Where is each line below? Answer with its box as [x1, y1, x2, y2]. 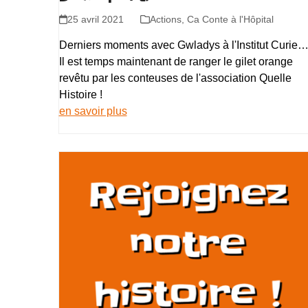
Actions [149, 14, 181, 25]
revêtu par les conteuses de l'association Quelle [58, 72, 291, 84]
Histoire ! [58, 89, 102, 100]
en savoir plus [58, 105, 127, 117]
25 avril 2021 [67, 14, 124, 25]
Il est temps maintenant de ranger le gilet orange [58, 56, 293, 67]
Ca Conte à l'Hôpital [186, 14, 274, 25]
